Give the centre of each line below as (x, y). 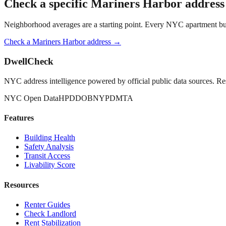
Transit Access (47, 156)
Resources (21, 185)
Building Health (50, 138)
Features (19, 118)
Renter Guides (47, 204)
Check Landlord (50, 213)
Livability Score (50, 165)
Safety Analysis (49, 147)
